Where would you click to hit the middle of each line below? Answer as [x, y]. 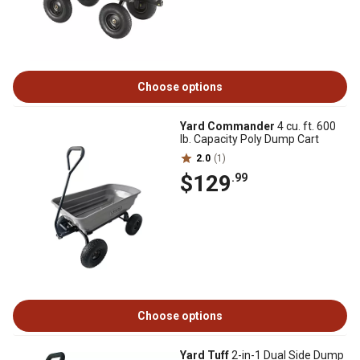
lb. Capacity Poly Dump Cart [250, 139]
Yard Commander [227, 126]
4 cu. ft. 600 [305, 126]
